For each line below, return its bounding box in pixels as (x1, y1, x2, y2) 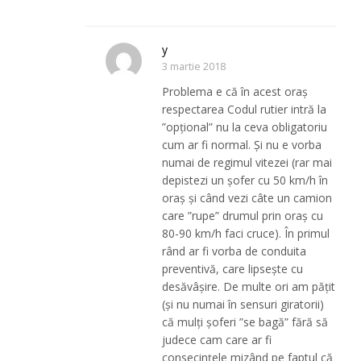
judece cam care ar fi (162, 332, 272, 348)
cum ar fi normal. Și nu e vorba (162, 137, 322, 153)
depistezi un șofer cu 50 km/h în (162, 172, 329, 189)
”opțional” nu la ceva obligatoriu (162, 119, 328, 135)
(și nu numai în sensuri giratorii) (162, 297, 325, 313)
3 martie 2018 (162, 60, 226, 74)
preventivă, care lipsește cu (162, 261, 304, 277)
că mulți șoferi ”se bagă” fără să (162, 314, 329, 330)
